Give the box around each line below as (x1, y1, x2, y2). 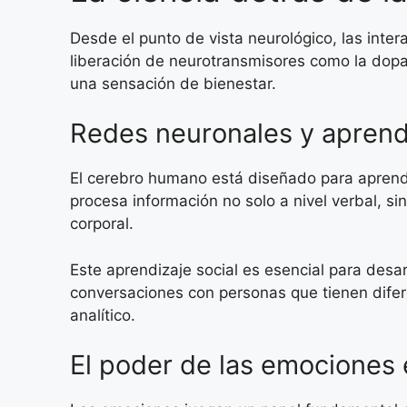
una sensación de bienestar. (70, 74, 276, 93)
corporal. (70, 214, 134, 233)
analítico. (70, 305, 135, 324)
